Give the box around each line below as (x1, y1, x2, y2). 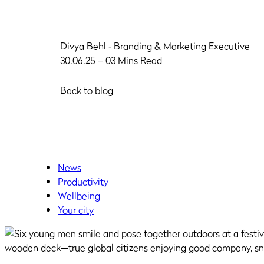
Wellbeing (58, 189, 100, 203)
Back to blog (60, 83, 113, 97)
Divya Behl (60, 39, 108, 53)
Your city (58, 203, 94, 217)
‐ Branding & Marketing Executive (108, 39, 250, 53)
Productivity (58, 174, 108, 189)
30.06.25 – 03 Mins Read (60, 53, 162, 67)
